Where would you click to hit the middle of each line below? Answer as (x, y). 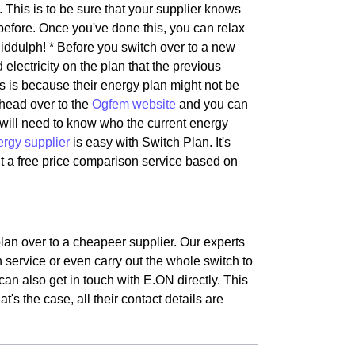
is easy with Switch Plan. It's (150, 142)
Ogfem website (134, 104)
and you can (212, 104)
